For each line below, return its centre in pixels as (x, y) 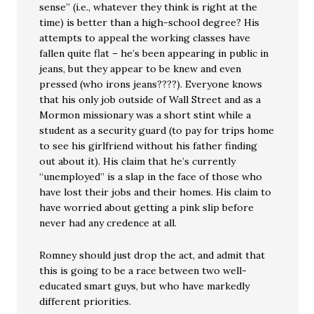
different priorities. (86, 301)
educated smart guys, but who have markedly (145, 286)
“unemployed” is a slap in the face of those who (151, 177)
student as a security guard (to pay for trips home (157, 130)
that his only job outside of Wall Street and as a (150, 100)
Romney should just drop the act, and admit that (152, 255)
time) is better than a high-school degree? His (150, 22)
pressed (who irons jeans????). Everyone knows (151, 84)
